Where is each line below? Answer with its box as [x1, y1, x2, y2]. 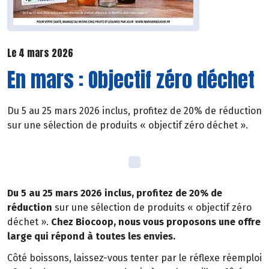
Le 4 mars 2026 [7, 46, 73, 61]
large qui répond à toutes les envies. [7, 230, 178, 242]
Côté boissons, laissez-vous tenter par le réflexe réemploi [7, 252, 262, 264]
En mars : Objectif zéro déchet [7, 64, 255, 95]
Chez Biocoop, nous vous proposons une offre [51, 216, 261, 228]
